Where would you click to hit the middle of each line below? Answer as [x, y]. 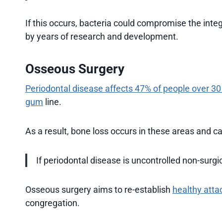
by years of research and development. [102, 36]
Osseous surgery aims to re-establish [99, 189]
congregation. [53, 203]
